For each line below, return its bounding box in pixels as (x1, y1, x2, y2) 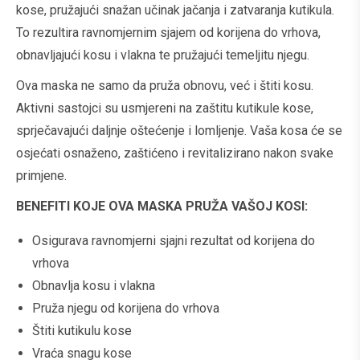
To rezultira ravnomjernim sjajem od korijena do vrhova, (16, 25, 321, 40)
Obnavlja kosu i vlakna (32, 278, 155, 293)
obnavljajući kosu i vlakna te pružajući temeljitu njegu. (16, 47, 309, 63)
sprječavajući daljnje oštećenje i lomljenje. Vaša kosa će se (16, 123, 342, 138)
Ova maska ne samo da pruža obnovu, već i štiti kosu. (16, 78, 313, 93)
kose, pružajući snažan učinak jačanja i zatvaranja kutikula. (16, 2, 334, 18)
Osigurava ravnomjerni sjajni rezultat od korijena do (32, 233, 315, 248)
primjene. (16, 168, 67, 183)
